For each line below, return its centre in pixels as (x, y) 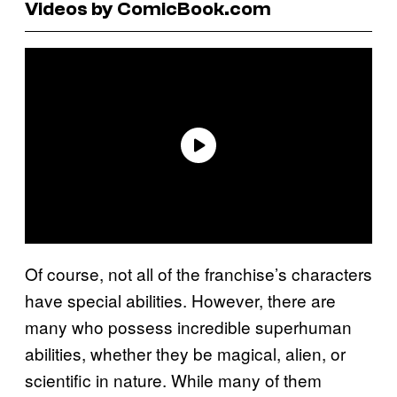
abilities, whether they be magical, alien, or (185, 353)
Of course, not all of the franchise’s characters (198, 273)
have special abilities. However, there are (180, 300)
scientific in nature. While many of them (173, 379)
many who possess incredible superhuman (188, 326)
